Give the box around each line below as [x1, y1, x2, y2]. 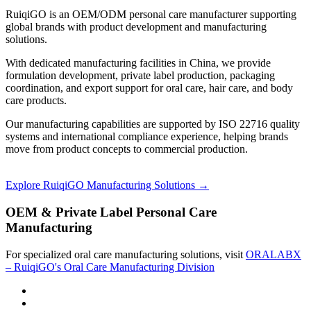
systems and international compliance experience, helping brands [6, 131, 288, 143]
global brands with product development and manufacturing [6, 21, 267, 33]
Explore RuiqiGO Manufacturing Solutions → [6, 179, 209, 192]
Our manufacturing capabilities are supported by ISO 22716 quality [6, 118, 300, 131]
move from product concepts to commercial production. [6, 143, 248, 155]
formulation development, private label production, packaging [6, 69, 275, 82]
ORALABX [246, 248, 301, 260]
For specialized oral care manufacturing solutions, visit [6, 248, 246, 260]
